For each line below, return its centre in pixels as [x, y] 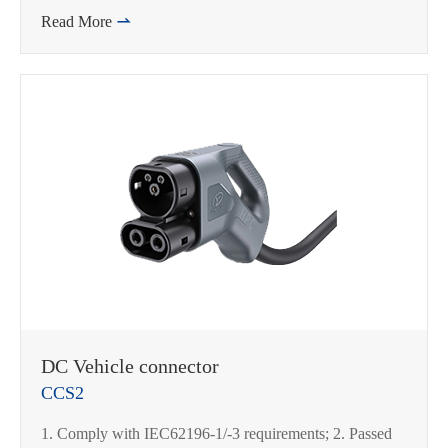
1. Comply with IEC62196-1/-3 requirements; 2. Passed [216, 433]
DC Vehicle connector [130, 366]
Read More [78, 21]
